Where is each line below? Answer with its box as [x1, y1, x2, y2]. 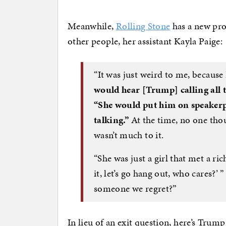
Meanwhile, [68, 19, 116, 33]
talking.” [94, 113, 129, 127]
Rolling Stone [116, 19, 171, 33]
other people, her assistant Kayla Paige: [68, 34, 223, 48]
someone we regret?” [94, 182, 177, 196]
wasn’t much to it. [94, 128, 164, 142]
